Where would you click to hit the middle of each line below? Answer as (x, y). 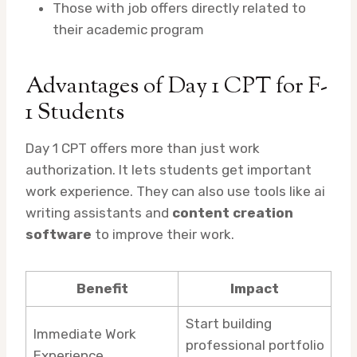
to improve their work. (163, 235)
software (59, 235)
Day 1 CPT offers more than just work (143, 149)
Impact (255, 289)
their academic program (128, 30)
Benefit (102, 289)
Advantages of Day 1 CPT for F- (177, 87)
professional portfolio (255, 345)
